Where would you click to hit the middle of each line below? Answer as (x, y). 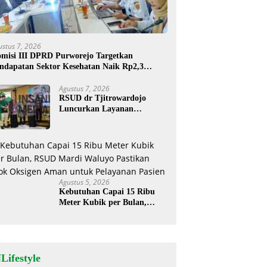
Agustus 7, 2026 (85, 88)
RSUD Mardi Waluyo (98, 213)
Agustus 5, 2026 (85, 182)
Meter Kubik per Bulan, (103, 202)
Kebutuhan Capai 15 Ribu (107, 191)
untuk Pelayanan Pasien (103, 234)
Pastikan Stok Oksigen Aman (112, 223)
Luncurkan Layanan (97, 108)
